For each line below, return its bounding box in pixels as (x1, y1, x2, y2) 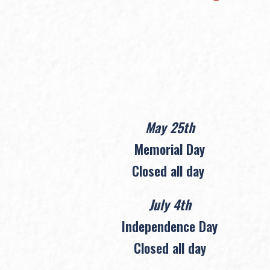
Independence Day (122, 216, 218, 236)
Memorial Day (134, 139, 206, 159)
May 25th (145, 117, 195, 137)
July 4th (148, 194, 191, 214)
